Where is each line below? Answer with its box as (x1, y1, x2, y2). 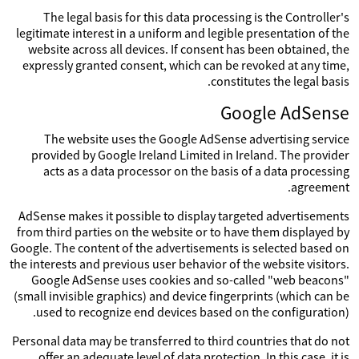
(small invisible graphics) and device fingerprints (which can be (14, 288, 349, 304)
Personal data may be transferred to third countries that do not (12, 333, 349, 349)
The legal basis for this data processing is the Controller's (43, 9, 349, 25)
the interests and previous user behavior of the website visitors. (10, 256, 349, 272)
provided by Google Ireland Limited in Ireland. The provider (31, 147, 349, 163)
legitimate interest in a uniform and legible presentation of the (16, 25, 349, 41)
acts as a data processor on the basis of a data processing (43, 163, 349, 179)
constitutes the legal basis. (211, 73, 349, 89)
